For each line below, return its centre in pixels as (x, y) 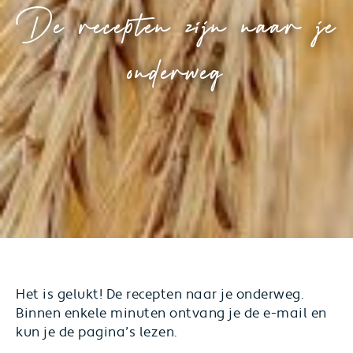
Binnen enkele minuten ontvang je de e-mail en (171, 314)
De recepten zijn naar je (176, 24)
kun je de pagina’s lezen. (97, 333)
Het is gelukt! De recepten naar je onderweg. (160, 295)
